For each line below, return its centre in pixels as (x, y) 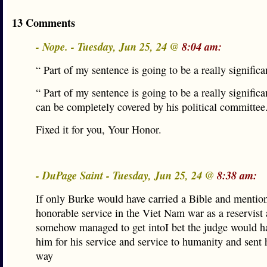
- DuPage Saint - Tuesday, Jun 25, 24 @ (126, 175)
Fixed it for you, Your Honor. (99, 129)
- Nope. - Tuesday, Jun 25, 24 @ (109, 46)
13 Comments (44, 23)
